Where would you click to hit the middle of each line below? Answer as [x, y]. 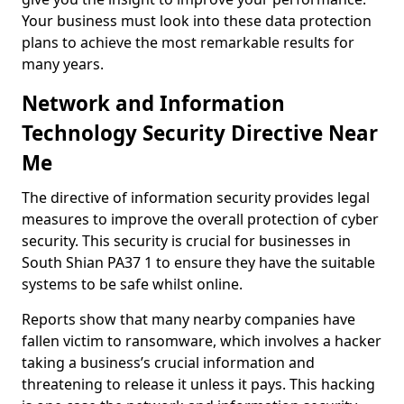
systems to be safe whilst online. [132, 284]
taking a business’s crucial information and [168, 363]
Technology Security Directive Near [200, 133]
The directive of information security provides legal [196, 197]
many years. [64, 64]
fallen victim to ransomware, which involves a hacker [202, 341]
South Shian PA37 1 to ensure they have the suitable [198, 262]
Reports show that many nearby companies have [188, 319]
